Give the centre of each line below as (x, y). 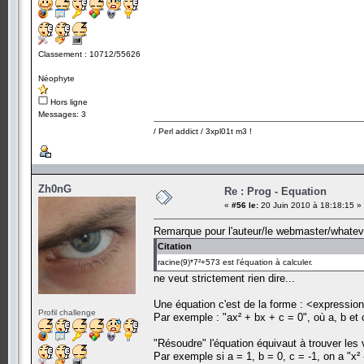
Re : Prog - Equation (275, 191)
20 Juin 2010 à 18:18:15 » (310, 205)
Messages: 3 (62, 114)
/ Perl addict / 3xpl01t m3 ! (203, 131)
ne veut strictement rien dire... (224, 278)
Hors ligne (68, 102)
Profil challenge (67, 312)
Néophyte (56, 78)
